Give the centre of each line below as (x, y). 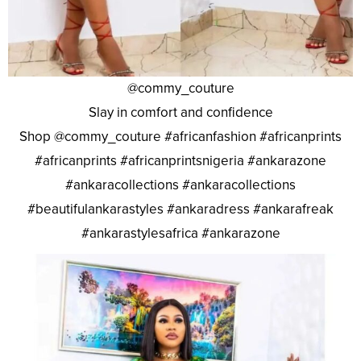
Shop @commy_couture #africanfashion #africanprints (180, 137)
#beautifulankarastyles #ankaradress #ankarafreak (180, 210)
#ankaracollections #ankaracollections (180, 185)
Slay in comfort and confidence (180, 113)
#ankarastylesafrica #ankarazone (180, 234)
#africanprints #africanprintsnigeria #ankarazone (180, 161)
